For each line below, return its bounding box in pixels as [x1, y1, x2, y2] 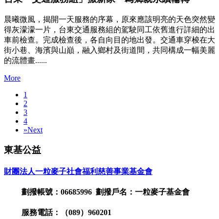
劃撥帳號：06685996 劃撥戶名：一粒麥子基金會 [4, 188, 190, 197]
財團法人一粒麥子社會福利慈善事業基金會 [4, 167, 153, 175]
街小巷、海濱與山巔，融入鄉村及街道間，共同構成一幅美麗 [4, 45, 215, 54]
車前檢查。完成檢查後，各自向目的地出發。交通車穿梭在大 [4, 35, 215, 44]
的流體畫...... [4, 56, 47, 65]
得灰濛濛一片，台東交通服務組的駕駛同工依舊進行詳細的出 [4, 25, 215, 34]
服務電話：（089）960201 [4, 208, 111, 217]
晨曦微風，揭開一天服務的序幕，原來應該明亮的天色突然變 [4, 15, 215, 23]
